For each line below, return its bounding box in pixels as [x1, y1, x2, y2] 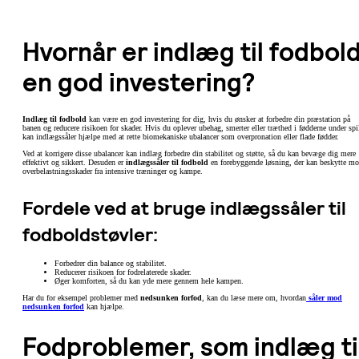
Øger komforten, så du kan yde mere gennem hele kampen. [54, 276, 244, 286]
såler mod [309, 293, 342, 303]
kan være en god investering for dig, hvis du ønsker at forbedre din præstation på [87, 114, 350, 123]
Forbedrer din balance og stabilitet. [54, 259, 167, 268]
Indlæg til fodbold [22, 114, 87, 123]
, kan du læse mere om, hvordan [202, 293, 306, 303]
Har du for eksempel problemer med [22, 293, 140, 303]
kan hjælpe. [84, 302, 124, 312]
